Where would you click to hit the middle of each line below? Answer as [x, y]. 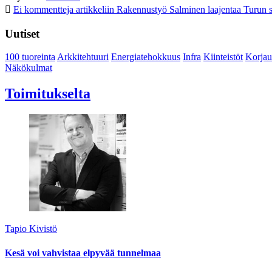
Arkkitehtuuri [83, 57]
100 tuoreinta [30, 57]
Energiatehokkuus [146, 57]
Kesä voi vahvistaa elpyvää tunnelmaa [83, 253]
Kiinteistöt [223, 57]
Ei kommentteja [43, 10]
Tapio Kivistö [31, 229]
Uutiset [22, 33]
